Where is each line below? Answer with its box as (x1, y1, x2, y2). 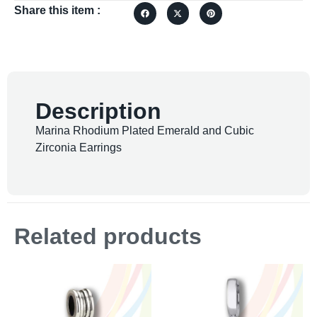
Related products (14, 223, 202, 249)
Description (35, 98, 161, 125)
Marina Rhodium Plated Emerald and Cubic (35, 125, 254, 137)
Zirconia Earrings (35, 142, 122, 154)
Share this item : (14, 4, 100, 17)
